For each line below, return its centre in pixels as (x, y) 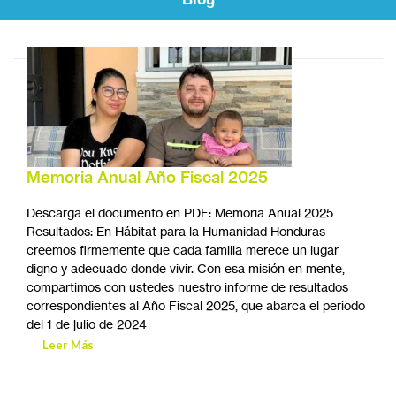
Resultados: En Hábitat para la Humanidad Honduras (176, 232)
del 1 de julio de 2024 (87, 324)
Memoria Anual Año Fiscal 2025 (147, 178)
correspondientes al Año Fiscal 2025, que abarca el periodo (196, 306)
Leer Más (68, 345)
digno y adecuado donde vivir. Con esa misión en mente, (186, 269)
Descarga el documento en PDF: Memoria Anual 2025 (180, 213)
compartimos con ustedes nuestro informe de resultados (187, 287)
